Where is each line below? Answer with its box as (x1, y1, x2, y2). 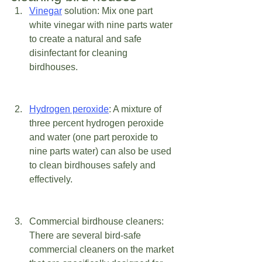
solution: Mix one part (62, 6, 155, 16)
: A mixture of (109, 104, 164, 115)
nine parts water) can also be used (29, 146, 174, 157)
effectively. (29, 174, 75, 185)
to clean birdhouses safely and (29, 160, 158, 171)
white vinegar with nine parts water (29, 20, 175, 30)
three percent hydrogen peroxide (29, 118, 166, 129)
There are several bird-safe (29, 230, 143, 241)
